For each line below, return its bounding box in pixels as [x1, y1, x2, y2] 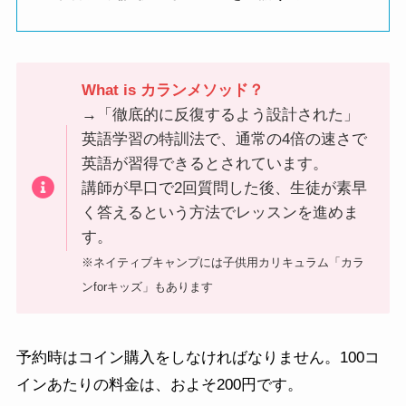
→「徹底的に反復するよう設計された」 [82, 105, 360, 123]
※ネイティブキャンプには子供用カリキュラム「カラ [82, 255, 365, 269]
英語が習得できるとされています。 [82, 154, 329, 172]
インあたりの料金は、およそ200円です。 [15, 375, 303, 393]
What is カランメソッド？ [82, 81, 265, 99]
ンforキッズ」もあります [82, 279, 214, 294]
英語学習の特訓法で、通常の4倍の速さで [82, 130, 368, 148]
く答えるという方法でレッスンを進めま [82, 203, 360, 221]
